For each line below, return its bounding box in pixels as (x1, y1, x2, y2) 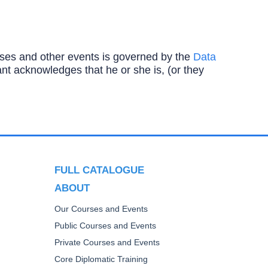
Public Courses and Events (54, 221, 156, 230)
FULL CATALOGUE (54, 164, 144, 175)
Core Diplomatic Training (54, 255, 148, 264)
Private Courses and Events (54, 238, 160, 247)
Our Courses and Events (54, 205, 148, 214)
